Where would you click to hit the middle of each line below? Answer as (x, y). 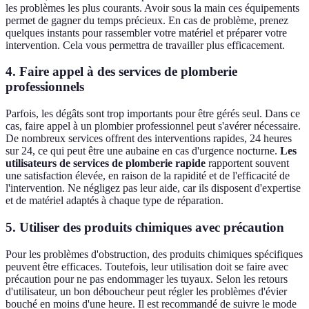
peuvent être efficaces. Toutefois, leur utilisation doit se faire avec (147, 266)
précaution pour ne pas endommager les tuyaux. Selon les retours (147, 279)
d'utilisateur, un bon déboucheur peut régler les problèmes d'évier (146, 291)
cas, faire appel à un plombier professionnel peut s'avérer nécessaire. (153, 126)
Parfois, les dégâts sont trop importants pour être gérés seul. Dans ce (153, 114)
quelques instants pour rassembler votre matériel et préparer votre (146, 32)
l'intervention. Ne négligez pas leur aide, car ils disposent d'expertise (153, 188)
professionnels (45, 87)
